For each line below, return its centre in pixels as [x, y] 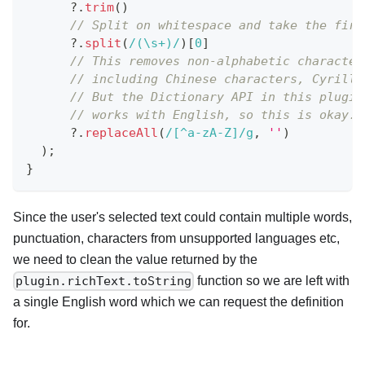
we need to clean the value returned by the [135, 259]
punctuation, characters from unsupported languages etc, [176, 238]
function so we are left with [272, 281]
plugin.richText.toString [104, 281]
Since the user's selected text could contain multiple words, [182, 217]
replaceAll [121, 133]
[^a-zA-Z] [206, 133]
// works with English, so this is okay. [213, 115]
